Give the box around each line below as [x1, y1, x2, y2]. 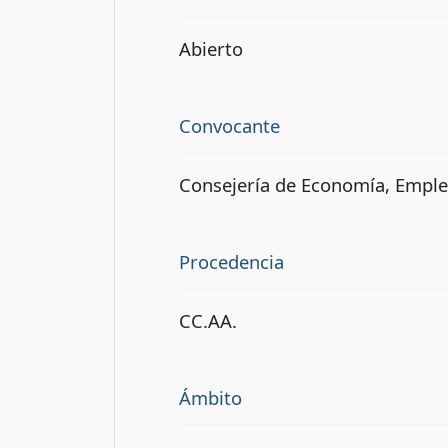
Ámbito [179, 384, 242, 410]
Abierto [179, 35, 243, 61]
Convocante [179, 112, 280, 138]
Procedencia [179, 248, 284, 274]
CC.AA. [179, 307, 237, 333]
